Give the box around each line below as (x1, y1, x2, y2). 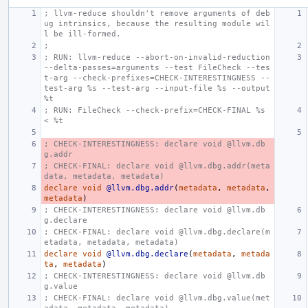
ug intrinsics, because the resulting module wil (44, 19, 270, 28)
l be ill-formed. (44, 29, 121, 38)
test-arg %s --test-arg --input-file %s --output (44, 83, 270, 93)
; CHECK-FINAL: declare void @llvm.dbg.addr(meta (44, 161, 270, 170)
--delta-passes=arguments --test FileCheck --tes (44, 63, 270, 72)
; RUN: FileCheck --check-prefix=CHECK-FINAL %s (44, 105, 265, 115)
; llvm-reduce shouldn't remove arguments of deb (44, 8, 270, 18)
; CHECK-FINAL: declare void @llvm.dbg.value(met (44, 293, 270, 302)
